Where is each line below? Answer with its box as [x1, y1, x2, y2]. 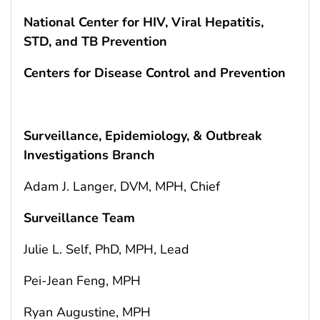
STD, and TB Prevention [24, 32, 167, 50]
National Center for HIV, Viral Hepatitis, [24, 13, 264, 31]
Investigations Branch [24, 146, 155, 164]
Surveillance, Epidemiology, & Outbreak [24, 126, 262, 144]
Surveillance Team [24, 209, 135, 226]
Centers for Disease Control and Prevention [24, 64, 286, 81]
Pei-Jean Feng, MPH [24, 271, 141, 289]
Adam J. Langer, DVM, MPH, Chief [24, 177, 220, 195]
